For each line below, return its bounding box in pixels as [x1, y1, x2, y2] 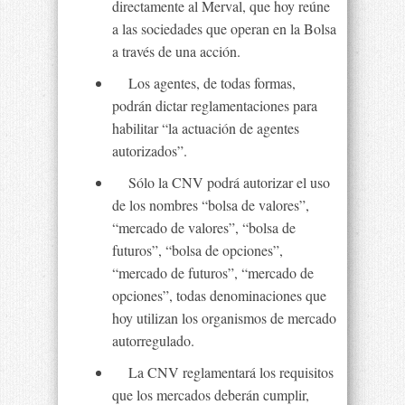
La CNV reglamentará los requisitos [112, 363, 334, 381]
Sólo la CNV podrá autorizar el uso [112, 173, 330, 192]
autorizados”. [112, 141, 187, 160]
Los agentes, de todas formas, [112, 73, 296, 92]
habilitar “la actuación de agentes [112, 118, 299, 137]
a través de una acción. [112, 42, 240, 61]
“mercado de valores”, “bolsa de [112, 218, 296, 237]
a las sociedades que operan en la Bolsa [112, 19, 336, 38]
